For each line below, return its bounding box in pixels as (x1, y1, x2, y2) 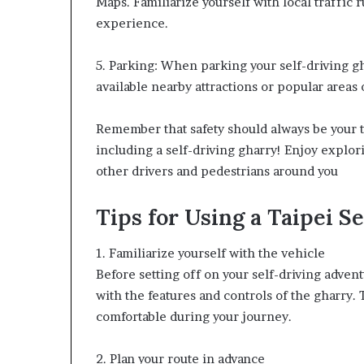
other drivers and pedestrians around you (96, 162, 338, 179)
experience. (96, 15, 168, 31)
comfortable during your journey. (96, 309, 292, 324)
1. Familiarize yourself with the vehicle (96, 245, 325, 261)
